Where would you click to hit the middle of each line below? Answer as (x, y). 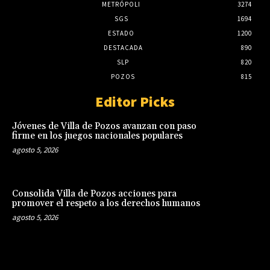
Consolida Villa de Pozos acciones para (94, 193)
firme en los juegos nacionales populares (97, 136)
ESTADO (121, 33)
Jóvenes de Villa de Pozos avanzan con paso (104, 127)
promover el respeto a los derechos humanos (106, 203)
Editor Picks (135, 102)
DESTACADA (123, 48)
